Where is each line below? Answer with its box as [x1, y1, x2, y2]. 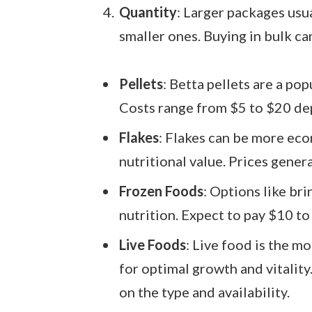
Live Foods [118, 235, 186, 253]
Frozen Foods [118, 182, 203, 199]
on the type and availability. [118, 283, 290, 300]
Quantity [118, 3, 177, 20]
